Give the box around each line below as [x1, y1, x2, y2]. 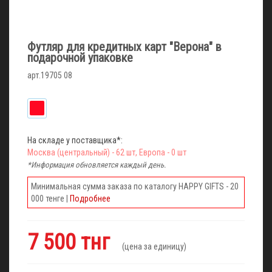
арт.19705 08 [27, 70, 72, 80]
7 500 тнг [27, 229, 115, 255]
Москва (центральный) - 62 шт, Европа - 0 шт [27, 147, 186, 157]
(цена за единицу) [115, 241, 186, 251]
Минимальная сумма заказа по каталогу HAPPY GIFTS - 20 [31, 181, 239, 191]
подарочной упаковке [27, 50, 133, 65]
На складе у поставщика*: [27, 135, 123, 145]
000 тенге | [31, 193, 70, 203]
